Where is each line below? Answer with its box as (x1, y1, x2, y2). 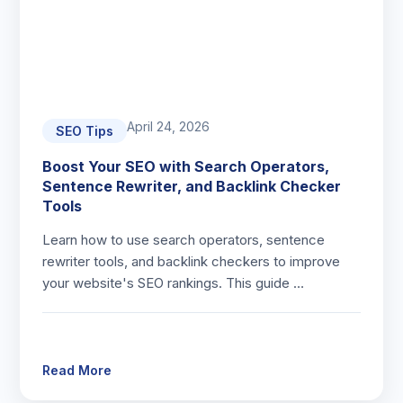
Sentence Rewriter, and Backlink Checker (42, 177, 342, 195)
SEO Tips (56, 123, 114, 139)
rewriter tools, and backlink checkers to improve (42, 253, 341, 270)
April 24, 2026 (127, 119, 210, 134)
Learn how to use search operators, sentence (42, 231, 326, 248)
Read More (42, 363, 112, 378)
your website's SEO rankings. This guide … (42, 274, 305, 291)
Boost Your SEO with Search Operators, (42, 157, 330, 175)
